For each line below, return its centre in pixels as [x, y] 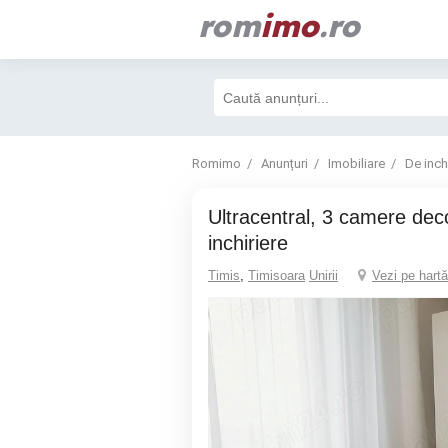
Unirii [323, 275]
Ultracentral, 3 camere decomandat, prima [215, 217]
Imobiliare [356, 163]
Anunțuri [284, 163]
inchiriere [248, 243]
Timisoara [276, 275]
